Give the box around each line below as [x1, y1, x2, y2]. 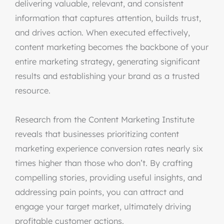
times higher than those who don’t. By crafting [15, 158, 192, 168]
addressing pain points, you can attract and [15, 187, 183, 197]
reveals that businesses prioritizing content [15, 129, 179, 139]
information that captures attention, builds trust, [15, 13, 201, 23]
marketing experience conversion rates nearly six [15, 143, 203, 153]
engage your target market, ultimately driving [15, 201, 191, 211]
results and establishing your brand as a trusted [15, 71, 199, 81]
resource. [15, 85, 50, 95]
